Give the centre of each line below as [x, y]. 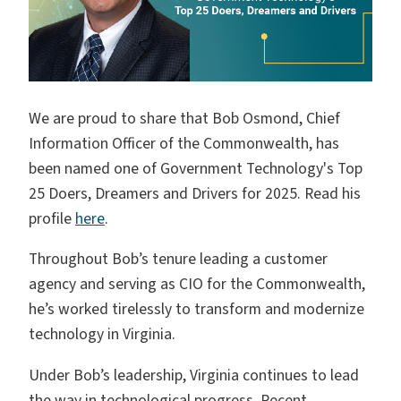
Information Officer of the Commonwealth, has [184, 143]
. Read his [329, 193]
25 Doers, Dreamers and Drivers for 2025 [163, 193]
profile [52, 218]
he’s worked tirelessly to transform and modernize [196, 310]
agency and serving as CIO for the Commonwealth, [197, 285]
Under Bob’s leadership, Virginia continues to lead [194, 375]
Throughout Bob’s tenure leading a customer [178, 260]
